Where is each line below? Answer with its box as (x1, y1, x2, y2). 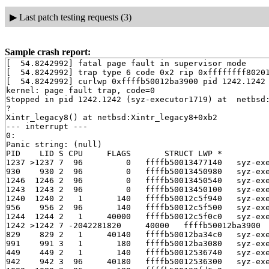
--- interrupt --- (6, 122, 88, 131)
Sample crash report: (5, 47, 91, 58)
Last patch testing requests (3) (19, 11, 131, 22)
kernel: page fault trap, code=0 (6, 86, 155, 95)
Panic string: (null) (6, 140, 102, 150)
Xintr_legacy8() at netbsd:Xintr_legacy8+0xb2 (6, 113, 217, 122)
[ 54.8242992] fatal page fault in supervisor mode (6, 59, 246, 68)
